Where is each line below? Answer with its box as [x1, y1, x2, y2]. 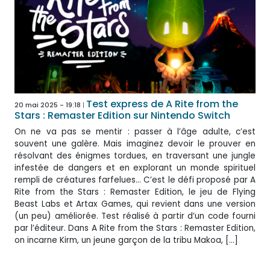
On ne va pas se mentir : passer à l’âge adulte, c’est [14, 125, 256, 137]
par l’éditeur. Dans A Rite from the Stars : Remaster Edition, [14, 222, 256, 234]
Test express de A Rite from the [86, 96, 238, 111]
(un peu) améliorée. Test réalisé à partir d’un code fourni [14, 210, 256, 222]
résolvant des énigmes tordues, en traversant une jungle [14, 149, 256, 162]
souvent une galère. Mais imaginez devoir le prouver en [14, 137, 256, 149]
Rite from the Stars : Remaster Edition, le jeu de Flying [14, 186, 256, 198]
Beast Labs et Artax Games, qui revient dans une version [14, 198, 256, 210]
